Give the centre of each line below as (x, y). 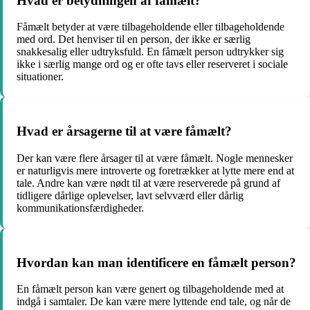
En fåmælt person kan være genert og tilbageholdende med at (150, 289)
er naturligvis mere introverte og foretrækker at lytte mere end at (155, 170)
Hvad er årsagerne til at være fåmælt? (124, 131)
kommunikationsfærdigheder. (80, 208)
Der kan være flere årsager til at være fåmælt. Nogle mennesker (155, 158)
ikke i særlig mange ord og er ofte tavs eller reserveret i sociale (152, 64)
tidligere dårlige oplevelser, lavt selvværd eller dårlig (130, 195)
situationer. (40, 77)
